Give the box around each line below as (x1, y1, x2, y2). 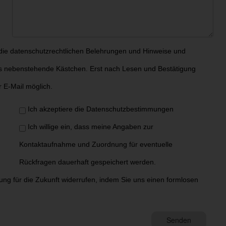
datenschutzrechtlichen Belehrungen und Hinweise (10, 47, 172, 55)
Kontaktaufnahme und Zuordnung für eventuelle (19, 140, 173, 148)
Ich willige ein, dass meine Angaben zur (28, 123, 153, 131)
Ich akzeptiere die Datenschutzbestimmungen (28, 105, 174, 113)
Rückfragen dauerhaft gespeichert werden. (19, 158, 156, 166)
